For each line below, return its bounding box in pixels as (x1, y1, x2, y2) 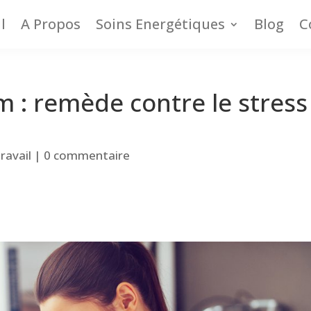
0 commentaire (44, 147, 131, 163)
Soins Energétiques (96, 15, 225, 33)
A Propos (21, 15, 81, 33)
